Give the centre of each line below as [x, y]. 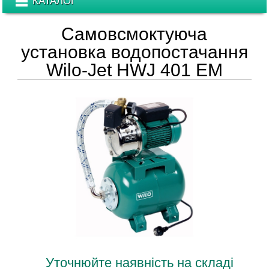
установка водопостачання [134, 52]
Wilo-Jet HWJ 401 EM [134, 70]
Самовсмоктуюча [134, 34]
